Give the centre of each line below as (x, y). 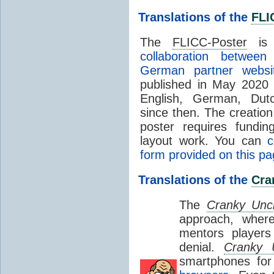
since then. (170, 112)
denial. (202, 247)
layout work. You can (204, 140)
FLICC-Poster (209, 42)
